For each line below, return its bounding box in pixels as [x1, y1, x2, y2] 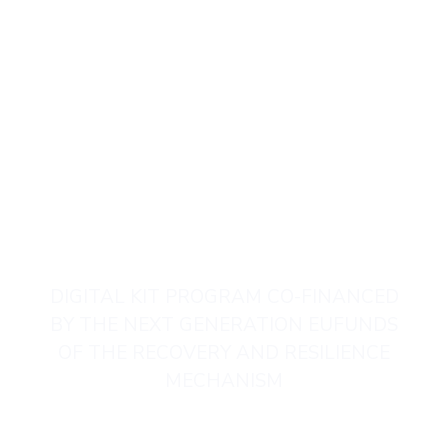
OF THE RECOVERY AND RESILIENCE [58, 339, 390, 366]
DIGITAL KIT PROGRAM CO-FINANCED [49, 283, 399, 310]
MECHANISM [165, 367, 283, 394]
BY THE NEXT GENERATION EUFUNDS [50, 311, 398, 338]
